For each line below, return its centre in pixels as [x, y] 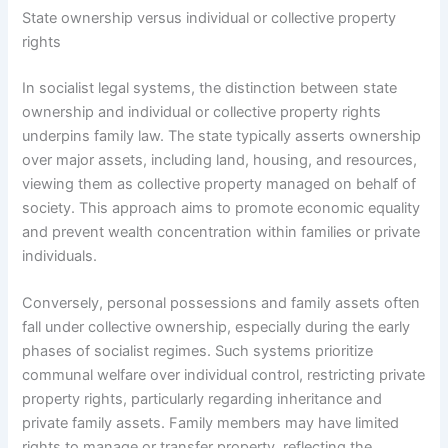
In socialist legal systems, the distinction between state [210, 87]
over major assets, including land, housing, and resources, [220, 159]
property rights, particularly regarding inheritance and [202, 399]
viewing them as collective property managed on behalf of [219, 183]
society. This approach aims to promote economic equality [221, 207]
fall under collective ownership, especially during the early [216, 327]
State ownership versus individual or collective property [209, 17]
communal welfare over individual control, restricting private [224, 375]
